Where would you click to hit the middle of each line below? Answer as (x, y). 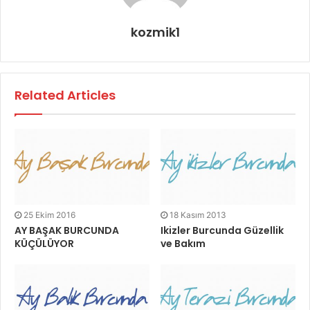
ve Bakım (183, 243)
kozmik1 (155, 32)
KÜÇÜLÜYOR (44, 243)
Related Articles (65, 95)
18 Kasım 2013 (198, 215)
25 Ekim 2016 (49, 215)
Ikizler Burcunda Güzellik (222, 230)
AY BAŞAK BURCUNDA (67, 230)
